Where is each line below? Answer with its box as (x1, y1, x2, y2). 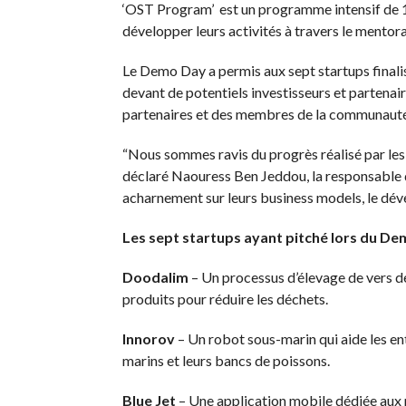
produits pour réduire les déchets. (121, 290, 328, 307)
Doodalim (121, 268, 188, 285)
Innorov (121, 330, 175, 347)
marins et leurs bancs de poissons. (121, 352, 330, 369)
